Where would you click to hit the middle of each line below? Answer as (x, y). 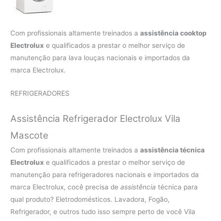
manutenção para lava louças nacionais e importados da (100, 58)
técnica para (177, 187)
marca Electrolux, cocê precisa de (66, 187)
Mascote (30, 136)
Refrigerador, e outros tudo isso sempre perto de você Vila (103, 212)
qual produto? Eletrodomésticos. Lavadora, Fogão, (90, 200)
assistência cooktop (174, 33)
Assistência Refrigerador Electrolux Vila (96, 119)
